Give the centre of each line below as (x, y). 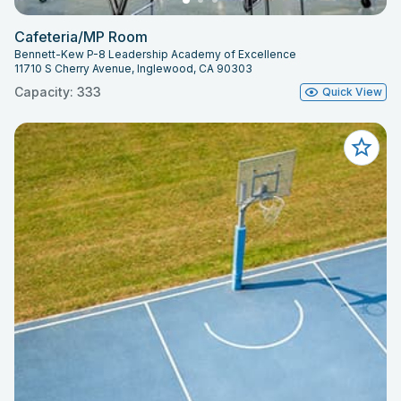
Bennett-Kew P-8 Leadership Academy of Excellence (155, 54)
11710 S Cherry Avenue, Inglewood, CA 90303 (133, 68)
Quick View (352, 91)
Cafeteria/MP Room (81, 36)
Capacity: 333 (58, 91)
